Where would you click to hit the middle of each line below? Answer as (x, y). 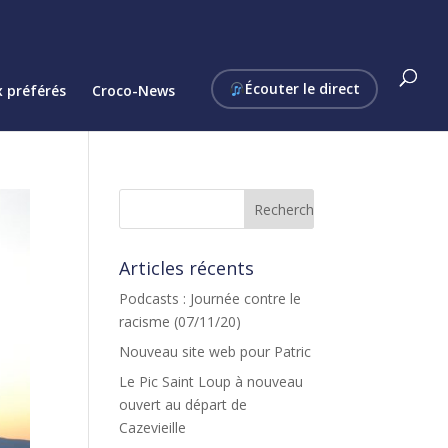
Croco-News (134, 90)
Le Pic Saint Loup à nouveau (211, 381)
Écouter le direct (302, 88)
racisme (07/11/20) (180, 321)
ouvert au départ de (183, 404)
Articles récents (187, 268)
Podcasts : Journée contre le (210, 298)
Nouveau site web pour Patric (215, 351)
